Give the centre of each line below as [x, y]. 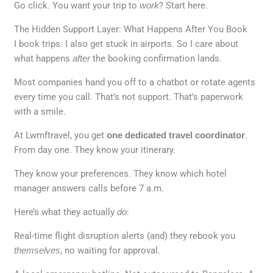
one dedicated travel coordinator [176, 135]
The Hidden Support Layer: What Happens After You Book [131, 29]
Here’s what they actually [66, 212]
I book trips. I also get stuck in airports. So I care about [126, 44]
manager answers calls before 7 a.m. [89, 188]
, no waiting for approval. [111, 250]
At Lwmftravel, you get [61, 135]
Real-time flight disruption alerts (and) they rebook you [125, 236]
